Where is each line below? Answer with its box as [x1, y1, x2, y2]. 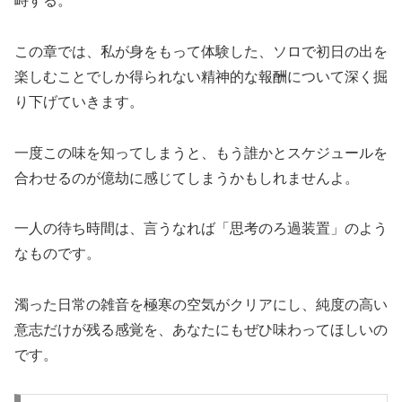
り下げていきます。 [14, 93, 144, 109]
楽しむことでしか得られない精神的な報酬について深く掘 [14, 68, 388, 84]
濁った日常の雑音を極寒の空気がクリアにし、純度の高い [14, 297, 388, 313]
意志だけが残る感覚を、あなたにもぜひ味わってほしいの [14, 322, 388, 338]
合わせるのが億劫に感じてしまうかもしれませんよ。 [14, 170, 359, 186]
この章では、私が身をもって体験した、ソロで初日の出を [14, 43, 388, 59]
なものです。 [14, 246, 100, 262]
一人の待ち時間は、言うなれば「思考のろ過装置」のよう [14, 221, 388, 237]
